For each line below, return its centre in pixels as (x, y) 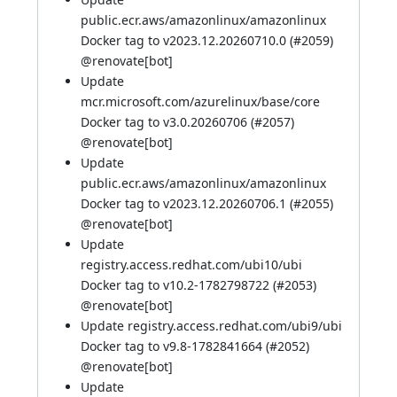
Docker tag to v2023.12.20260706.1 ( (187, 203)
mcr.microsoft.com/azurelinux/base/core (200, 101)
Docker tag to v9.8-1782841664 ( (175, 346)
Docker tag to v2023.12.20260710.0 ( (187, 40)
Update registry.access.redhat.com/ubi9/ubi (211, 326)
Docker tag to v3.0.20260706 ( (167, 122)
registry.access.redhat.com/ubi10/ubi (191, 265)
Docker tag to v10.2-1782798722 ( (179, 285)
